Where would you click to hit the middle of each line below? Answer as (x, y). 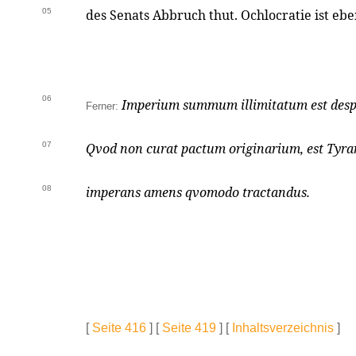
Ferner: (102, 106)
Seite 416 (119, 328)
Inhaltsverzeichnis (283, 328)
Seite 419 (189, 328)
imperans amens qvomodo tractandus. (198, 192)
